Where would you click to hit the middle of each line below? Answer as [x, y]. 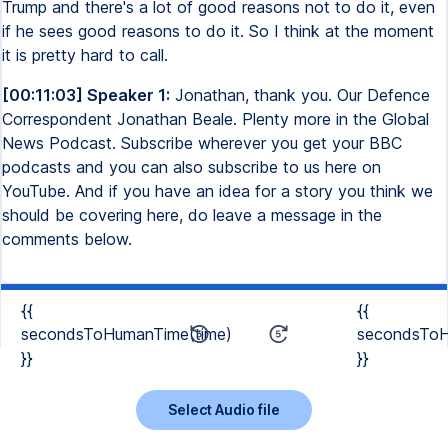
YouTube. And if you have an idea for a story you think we [217, 191]
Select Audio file [224, 409]
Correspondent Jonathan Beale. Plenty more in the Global [215, 119]
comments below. [67, 239]
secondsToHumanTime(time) [126, 334]
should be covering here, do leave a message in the [192, 215]
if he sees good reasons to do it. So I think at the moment [218, 31]
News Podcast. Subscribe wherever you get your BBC [202, 143]
